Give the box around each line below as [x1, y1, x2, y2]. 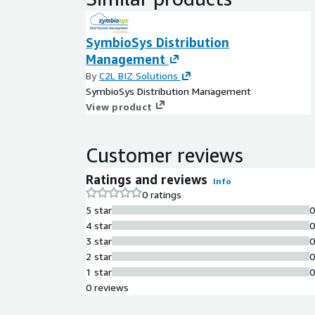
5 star [86, 203, 112, 216]
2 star [86, 250, 112, 262]
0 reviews [86, 281, 129, 293]
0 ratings [142, 188, 181, 200]
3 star [86, 234, 112, 247]
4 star [86, 219, 112, 231]
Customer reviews [86, 143, 243, 167]
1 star [86, 265, 112, 278]
